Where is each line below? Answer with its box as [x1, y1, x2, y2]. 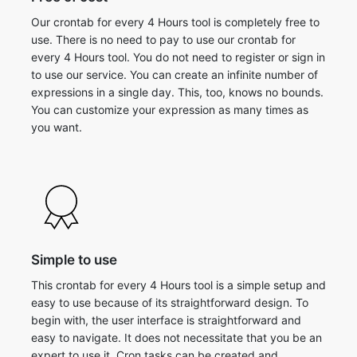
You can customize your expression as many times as [31, 103, 308, 116]
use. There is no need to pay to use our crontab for [31, 33, 296, 46]
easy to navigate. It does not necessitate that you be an [31, 331, 322, 344]
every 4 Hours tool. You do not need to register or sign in [31, 50, 325, 64]
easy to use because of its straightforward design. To [31, 296, 308, 309]
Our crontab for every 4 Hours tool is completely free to [31, 15, 320, 29]
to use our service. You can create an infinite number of [31, 68, 318, 81]
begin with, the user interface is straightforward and [31, 313, 301, 327]
